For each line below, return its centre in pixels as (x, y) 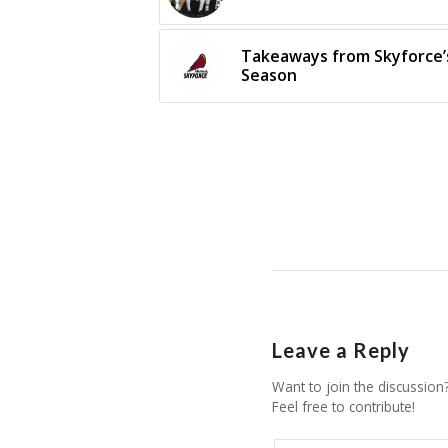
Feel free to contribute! (343, 407)
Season (269, 75)
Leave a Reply (341, 350)
